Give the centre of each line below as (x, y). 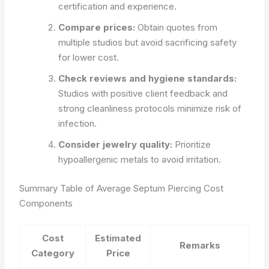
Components (46, 203)
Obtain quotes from (177, 27)
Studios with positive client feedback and (143, 93)
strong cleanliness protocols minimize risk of (150, 108)
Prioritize (192, 144)
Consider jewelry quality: (116, 144)
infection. (78, 123)
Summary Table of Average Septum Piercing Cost (122, 188)
